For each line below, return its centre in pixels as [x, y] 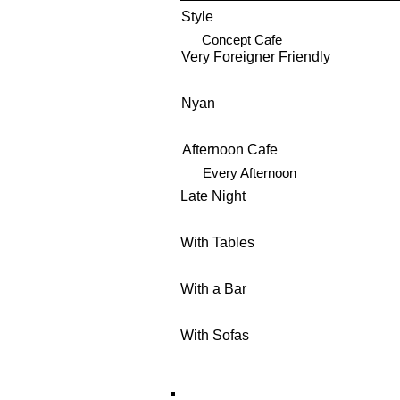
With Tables [217, 242]
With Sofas [215, 335]
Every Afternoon [250, 173]
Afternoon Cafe [230, 150]
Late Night [213, 196]
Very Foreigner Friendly [256, 57]
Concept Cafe [242, 40]
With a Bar [213, 289]
